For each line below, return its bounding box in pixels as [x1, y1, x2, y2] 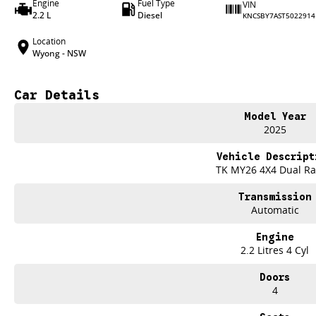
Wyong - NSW [32, 47, 86, 59]
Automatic [250, 203, 299, 217]
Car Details [14, 87, 99, 103]
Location [32, 35, 66, 47]
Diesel [137, 9, 162, 21]
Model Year [243, 110, 306, 123]
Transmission [238, 190, 312, 203]
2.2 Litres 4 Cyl [241, 243, 310, 257]
